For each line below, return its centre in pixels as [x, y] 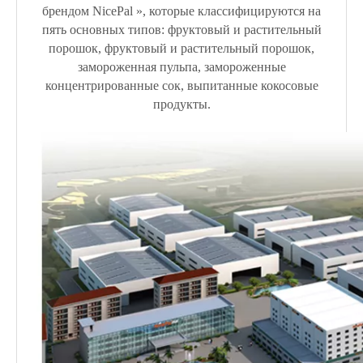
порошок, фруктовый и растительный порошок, [181, 49]
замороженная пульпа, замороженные [181, 67]
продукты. [181, 105]
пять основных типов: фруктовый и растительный [181, 30]
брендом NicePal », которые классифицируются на [181, 11]
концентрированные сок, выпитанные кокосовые [181, 86]
